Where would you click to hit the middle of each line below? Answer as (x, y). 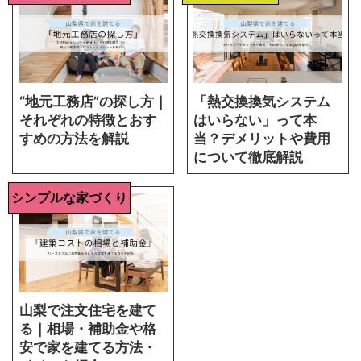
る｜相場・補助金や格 (87, 329)
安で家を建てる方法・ (87, 348)
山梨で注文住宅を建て (87, 311)
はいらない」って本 (255, 120)
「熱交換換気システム (262, 102)
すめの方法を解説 (74, 139)
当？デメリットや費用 (262, 139)
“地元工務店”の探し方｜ (93, 102)
